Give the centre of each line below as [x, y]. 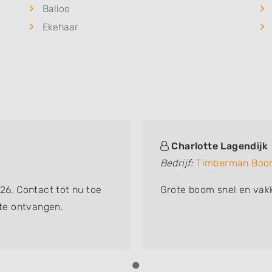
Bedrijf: [177, 163]
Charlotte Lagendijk [219, 146]
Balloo [56, 9]
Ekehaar [60, 27]
